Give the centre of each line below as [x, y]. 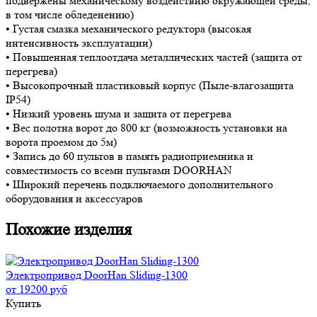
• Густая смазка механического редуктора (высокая [128, 29]
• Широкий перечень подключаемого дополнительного [139, 185]
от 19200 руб [36, 289]
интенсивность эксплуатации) [79, 43]
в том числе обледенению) [70, 15]
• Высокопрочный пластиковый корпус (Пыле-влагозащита [150, 86]
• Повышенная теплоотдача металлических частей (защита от [154, 57]
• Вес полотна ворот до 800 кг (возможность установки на [146, 128]
